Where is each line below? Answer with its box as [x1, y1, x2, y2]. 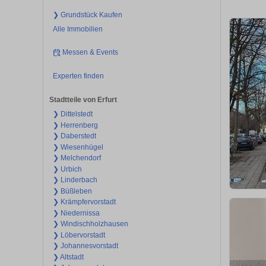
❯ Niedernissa [52, 208, 100, 217]
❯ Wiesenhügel [52, 142, 103, 151]
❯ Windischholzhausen [52, 220, 128, 229]
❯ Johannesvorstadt [52, 242, 118, 251]
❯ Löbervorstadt [52, 230, 105, 239]
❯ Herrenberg [52, 121, 98, 129]
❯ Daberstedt [52, 132, 96, 141]
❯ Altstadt [52, 252, 84, 261]
